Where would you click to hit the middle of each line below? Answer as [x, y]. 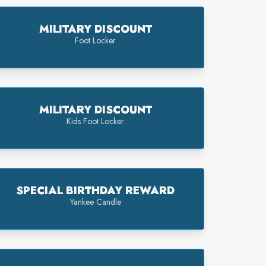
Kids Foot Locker [96, 121]
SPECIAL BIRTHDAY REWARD [96, 190]
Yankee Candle [95, 202]
